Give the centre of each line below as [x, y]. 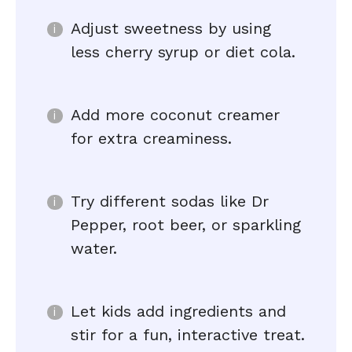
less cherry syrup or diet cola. [183, 52]
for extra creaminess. [151, 138]
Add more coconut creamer [175, 115]
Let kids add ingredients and [178, 311]
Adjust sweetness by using [171, 28]
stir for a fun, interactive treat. [188, 335]
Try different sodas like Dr [170, 201]
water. [94, 248]
